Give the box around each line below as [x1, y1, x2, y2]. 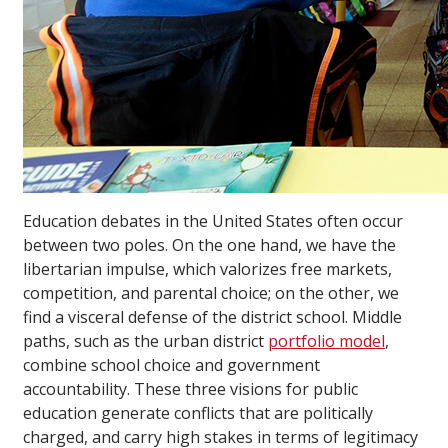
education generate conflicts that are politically [23, 402, 373, 425]
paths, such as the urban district [23, 330, 268, 353]
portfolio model [268, 330, 385, 353]
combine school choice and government [23, 354, 320, 377]
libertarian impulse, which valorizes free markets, [23, 258, 392, 281]
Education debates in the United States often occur [23, 210, 403, 233]
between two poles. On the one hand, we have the [23, 234, 396, 257]
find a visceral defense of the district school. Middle [23, 306, 402, 329]
